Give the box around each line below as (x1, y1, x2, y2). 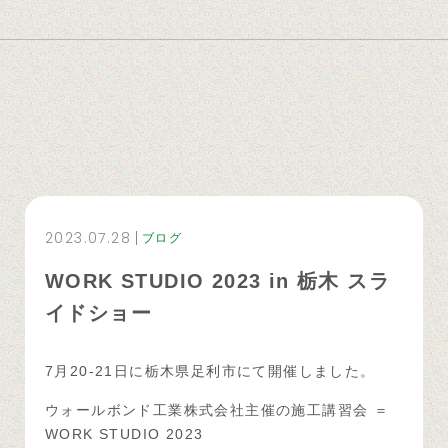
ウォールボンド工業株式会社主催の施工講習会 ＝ (45, 401, 390, 418)
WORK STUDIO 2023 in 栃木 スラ (45, 269, 390, 292)
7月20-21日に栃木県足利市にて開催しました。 (45, 362, 376, 379)
